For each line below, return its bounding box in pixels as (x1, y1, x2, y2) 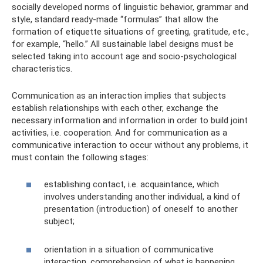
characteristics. (12, 63, 72, 74)
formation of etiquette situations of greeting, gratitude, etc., (12, 26, 249, 37)
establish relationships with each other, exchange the (12, 102, 218, 113)
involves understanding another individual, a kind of (44, 191, 241, 202)
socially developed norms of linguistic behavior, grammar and (12, 1, 248, 12)
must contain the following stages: (12, 151, 149, 163)
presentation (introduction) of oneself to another (44, 204, 238, 214)
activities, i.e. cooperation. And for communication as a (12, 127, 227, 138)
